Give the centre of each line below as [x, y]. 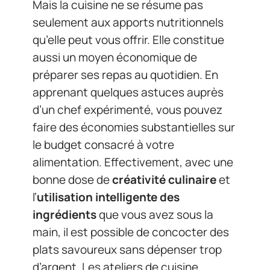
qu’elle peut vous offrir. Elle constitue [128, 40]
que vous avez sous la [155, 215]
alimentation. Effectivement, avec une [133, 162]
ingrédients [64, 215]
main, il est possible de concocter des [131, 232]
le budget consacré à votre [103, 145]
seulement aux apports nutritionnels [128, 22]
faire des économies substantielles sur [134, 127]
